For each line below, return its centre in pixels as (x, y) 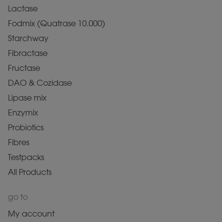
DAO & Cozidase (40, 83)
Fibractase (28, 53)
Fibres (19, 142)
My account (31, 214)
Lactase (23, 9)
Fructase (24, 68)
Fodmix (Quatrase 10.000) (56, 24)
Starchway (28, 38)
